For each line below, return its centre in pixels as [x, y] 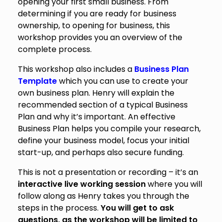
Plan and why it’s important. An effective [96, 117]
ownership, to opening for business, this [94, 26]
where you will [174, 184]
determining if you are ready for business [97, 14]
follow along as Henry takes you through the [103, 196]
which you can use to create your [122, 81]
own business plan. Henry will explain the [96, 93]
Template [37, 81]
